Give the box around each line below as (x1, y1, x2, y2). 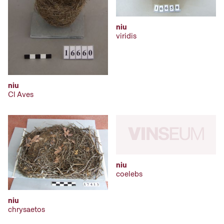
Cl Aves (8, 89, 33, 99)
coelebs (116, 169, 142, 179)
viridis (116, 31, 136, 41)
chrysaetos (8, 204, 45, 214)
